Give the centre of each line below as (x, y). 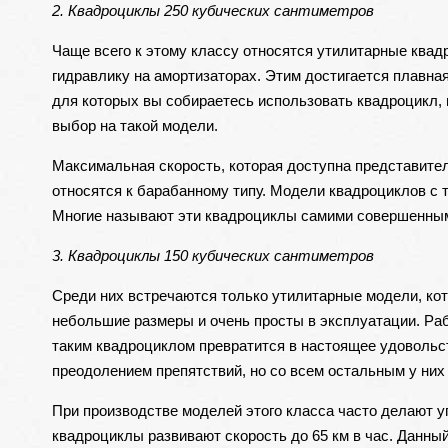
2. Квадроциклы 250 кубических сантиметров (212, 10)
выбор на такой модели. (134, 125)
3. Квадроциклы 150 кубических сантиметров (212, 255)
